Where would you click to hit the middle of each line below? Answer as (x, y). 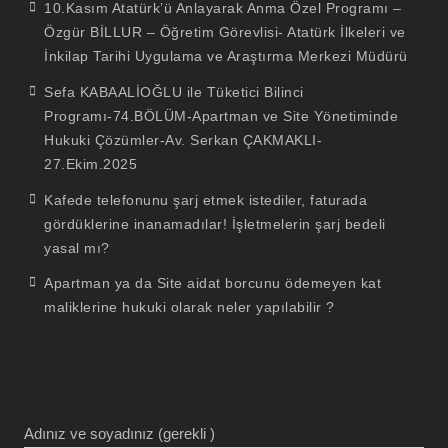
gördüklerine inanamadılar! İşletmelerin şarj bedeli (215, 223)
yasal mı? (77, 247)
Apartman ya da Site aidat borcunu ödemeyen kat (213, 283)
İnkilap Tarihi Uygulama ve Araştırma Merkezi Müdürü (226, 56)
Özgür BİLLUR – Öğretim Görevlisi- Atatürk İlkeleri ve (225, 32)
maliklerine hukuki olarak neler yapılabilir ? (189, 307)
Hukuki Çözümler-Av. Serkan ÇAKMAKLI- (183, 139)
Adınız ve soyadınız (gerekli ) (120, 434)
